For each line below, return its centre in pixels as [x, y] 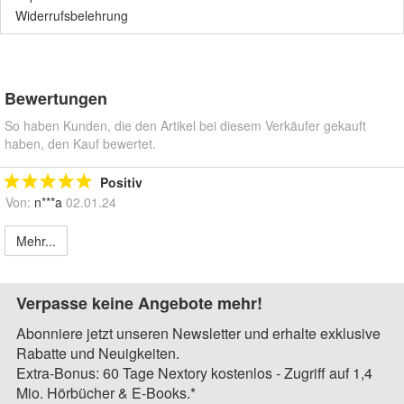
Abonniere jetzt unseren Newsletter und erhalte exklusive [198, 334]
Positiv [121, 183]
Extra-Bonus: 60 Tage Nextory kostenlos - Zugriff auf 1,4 [194, 373]
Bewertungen [56, 99]
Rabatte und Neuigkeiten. [98, 353]
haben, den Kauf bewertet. [80, 144]
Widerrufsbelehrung [72, 16]
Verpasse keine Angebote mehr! [139, 303]
